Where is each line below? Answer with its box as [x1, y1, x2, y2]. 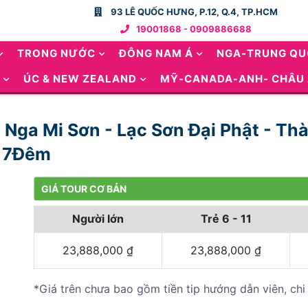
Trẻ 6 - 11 [200, 212, 252, 225]
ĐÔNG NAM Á [119, 47, 193, 60]
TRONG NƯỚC [17, 47, 96, 60]
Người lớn [72, 212, 124, 225]
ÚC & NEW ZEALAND [23, 72, 137, 85]
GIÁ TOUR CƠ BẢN [41, 183, 126, 195]
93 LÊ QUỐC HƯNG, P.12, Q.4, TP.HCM [108, 6, 278, 17]
